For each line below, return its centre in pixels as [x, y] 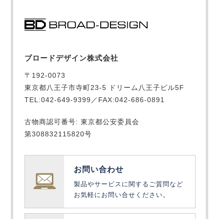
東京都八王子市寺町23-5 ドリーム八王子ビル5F [104, 88]
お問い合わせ [99, 170]
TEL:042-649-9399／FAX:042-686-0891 [94, 100]
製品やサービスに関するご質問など [128, 184]
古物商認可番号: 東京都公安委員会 [82, 122]
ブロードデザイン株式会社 [71, 58]
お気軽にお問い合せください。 [121, 195]
